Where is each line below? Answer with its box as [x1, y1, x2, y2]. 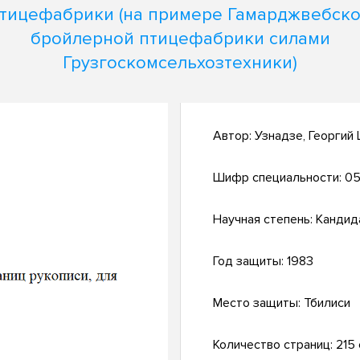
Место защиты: [213, 295, 304, 312]
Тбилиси [304, 295, 350, 312]
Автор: [213, 128, 255, 145]
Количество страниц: [213, 337, 336, 354]
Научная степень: [213, 211, 316, 228]
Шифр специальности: [213, 170, 345, 186]
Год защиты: [213, 253, 287, 270]
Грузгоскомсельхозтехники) [63, 51, 297, 74]
